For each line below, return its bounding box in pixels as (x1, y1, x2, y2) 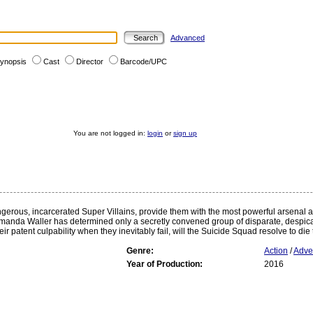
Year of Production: (126, 259, 203, 269)
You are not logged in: (73, 129, 147, 137)
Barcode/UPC (120, 57, 167, 66)
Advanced (170, 34, 205, 42)
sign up (173, 129, 197, 137)
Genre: (126, 246, 154, 256)
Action (264, 246, 288, 256)
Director (76, 57, 103, 66)
